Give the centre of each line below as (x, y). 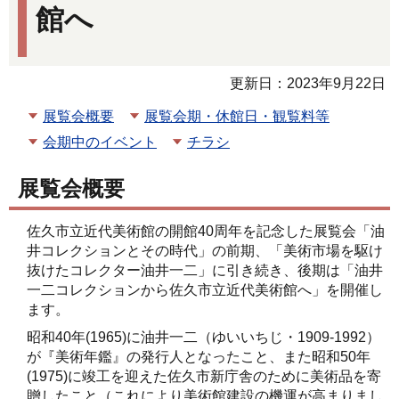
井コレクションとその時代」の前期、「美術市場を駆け (205, 251)
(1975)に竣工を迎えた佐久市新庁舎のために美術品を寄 (204, 377)
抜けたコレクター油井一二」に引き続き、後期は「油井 (205, 271)
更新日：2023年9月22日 (308, 83)
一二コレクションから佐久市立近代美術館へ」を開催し (205, 290)
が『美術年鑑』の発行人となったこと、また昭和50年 (199, 357)
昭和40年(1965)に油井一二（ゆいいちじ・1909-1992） (204, 338)
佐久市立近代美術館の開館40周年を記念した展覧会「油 (206, 232)
